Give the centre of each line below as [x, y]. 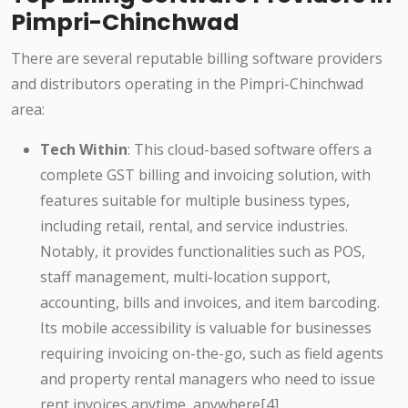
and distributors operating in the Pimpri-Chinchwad [187, 84]
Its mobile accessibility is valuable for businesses [206, 328]
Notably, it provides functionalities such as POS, [203, 252]
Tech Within [84, 150]
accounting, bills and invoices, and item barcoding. [210, 303]
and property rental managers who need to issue [208, 379]
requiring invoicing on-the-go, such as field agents [212, 354]
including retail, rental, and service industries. [194, 226]
